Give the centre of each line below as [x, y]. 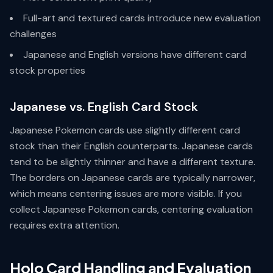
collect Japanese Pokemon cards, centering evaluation [131, 209]
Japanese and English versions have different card [135, 55]
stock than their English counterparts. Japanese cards [131, 146]
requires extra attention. [65, 225]
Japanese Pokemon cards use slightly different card [125, 130]
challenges [33, 34]
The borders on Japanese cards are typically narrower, [133, 178]
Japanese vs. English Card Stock [104, 107]
